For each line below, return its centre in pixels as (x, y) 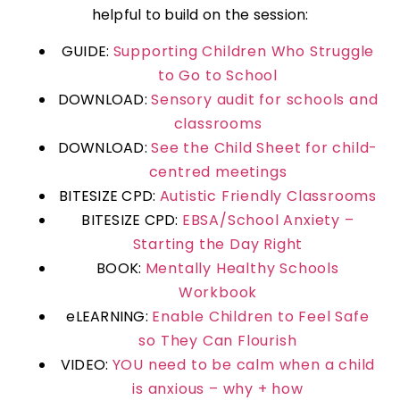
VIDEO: (86, 364)
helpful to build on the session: (200, 14)
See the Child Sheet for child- (265, 147)
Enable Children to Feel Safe (261, 316)
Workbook (218, 292)
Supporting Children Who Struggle (244, 51)
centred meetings (218, 171)
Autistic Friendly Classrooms (268, 196)
